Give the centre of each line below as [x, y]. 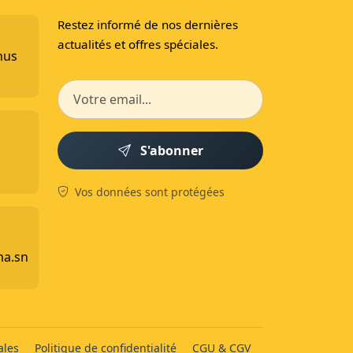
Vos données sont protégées [148, 191]
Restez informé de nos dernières [148, 24]
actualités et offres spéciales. [138, 44]
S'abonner [171, 150]
